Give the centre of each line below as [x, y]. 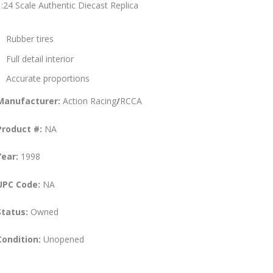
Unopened [62, 239]
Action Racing [89, 101]
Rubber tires [30, 38]
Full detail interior [40, 58]
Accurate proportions [48, 79]
